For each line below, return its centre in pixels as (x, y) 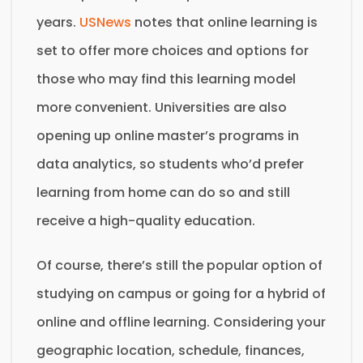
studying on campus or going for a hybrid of (181, 293)
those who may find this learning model (166, 79)
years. (58, 22)
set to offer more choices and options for (173, 50)
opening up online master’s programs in (168, 135)
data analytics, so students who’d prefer (170, 164)
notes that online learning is (224, 22)
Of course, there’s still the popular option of (179, 265)
